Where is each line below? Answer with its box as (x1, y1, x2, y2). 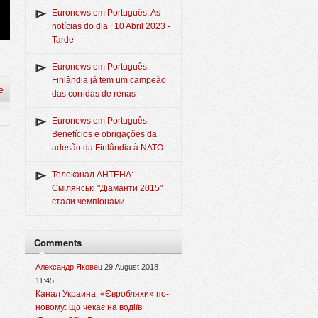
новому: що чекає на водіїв (35, 302, 142, 313)
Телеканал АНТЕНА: (52, 170, 133, 180)
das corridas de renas (52, 89, 136, 99)
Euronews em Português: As (52, 8, 160, 18)
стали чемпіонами (52, 197, 125, 207)
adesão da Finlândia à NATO (52, 143, 163, 153)
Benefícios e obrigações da (52, 129, 157, 140)
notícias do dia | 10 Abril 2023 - (52, 21, 170, 32)
